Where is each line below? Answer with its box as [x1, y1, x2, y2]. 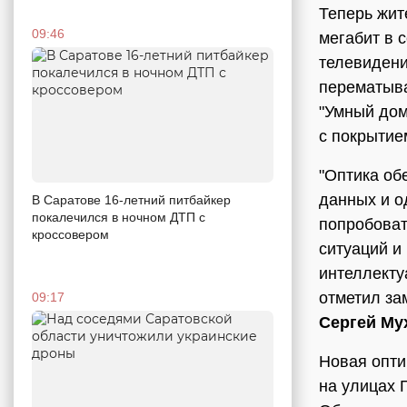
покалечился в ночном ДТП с [32, 210, 205, 225]
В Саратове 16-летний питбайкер [32, 193, 231, 208]
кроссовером [32, 227, 109, 243]
